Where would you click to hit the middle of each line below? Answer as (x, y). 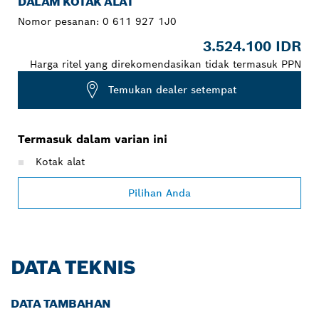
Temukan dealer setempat (173, 90)
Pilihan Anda (159, 193)
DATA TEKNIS (73, 267)
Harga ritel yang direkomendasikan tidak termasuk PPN (166, 64)
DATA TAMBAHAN (61, 303)
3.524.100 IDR (252, 46)
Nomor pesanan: (60, 21)
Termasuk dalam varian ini (93, 139)
